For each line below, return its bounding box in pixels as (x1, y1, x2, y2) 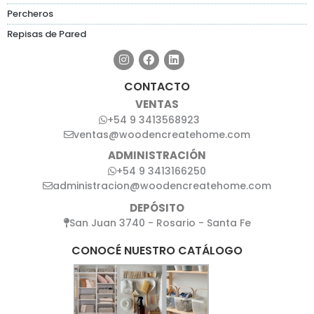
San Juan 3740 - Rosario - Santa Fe (69, 216, 251, 231)
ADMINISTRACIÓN (108, 148, 206, 163)
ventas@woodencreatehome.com (74, 128, 250, 142)
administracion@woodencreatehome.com (53, 179, 271, 193)
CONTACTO (124, 78, 190, 95)
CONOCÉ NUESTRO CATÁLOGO (71, 243, 243, 259)
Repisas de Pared (7, 27, 86, 41)
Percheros (7, 6, 53, 20)
